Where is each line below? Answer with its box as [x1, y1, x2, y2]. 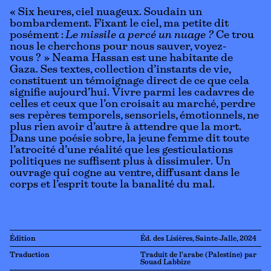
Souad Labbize [140, 260, 191, 266]
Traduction [10, 252, 50, 258]
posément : [10, 31, 65, 41]
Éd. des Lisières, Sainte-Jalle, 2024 [140, 236, 256, 242]
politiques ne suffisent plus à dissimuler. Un [10, 157, 230, 167]
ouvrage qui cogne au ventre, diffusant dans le [10, 169, 240, 178]
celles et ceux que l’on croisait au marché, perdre [10, 100, 255, 109]
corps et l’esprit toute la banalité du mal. [10, 180, 215, 190]
